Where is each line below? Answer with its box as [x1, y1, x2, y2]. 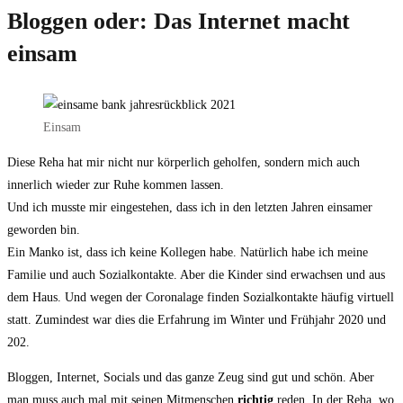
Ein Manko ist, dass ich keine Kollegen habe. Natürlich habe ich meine [7, 246, 368, 260]
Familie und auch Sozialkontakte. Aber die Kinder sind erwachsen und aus [7, 268, 385, 282]
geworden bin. [7, 223, 80, 237]
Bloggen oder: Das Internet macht [7, 8, 350, 35]
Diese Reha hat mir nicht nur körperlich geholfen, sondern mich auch [7, 156, 360, 170]
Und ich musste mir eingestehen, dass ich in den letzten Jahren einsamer [7, 201, 372, 215]
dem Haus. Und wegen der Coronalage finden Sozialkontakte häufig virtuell [7, 291, 394, 305]
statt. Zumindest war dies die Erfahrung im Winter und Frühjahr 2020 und [7, 313, 386, 327]
